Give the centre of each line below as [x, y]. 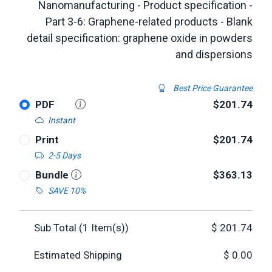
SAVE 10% [66, 191]
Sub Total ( [58, 228]
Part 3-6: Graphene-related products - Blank [149, 22]
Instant [61, 120]
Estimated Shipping [78, 255]
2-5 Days [64, 155]
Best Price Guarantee [212, 88]
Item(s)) [109, 228]
